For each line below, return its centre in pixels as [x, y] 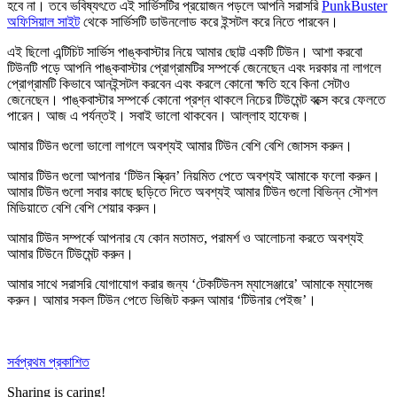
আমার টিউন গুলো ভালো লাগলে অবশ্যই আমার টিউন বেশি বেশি [147, 145]
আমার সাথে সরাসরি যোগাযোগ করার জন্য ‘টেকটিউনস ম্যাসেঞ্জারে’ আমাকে [172, 284]
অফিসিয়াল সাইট [43, 21]
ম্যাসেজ [355, 284]
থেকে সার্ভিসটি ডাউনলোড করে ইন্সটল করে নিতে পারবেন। [209, 21]
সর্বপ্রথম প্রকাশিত [48, 362]
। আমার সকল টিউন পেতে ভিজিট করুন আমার [133, 300]
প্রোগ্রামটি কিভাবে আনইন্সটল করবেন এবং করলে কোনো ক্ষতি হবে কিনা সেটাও [179, 83]
